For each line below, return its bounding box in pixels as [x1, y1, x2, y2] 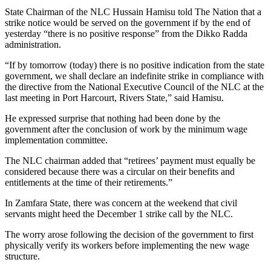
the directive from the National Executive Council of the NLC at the [5, 81, 264, 92]
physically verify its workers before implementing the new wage [5, 240, 249, 250]
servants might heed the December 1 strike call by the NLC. [5, 208, 233, 219]
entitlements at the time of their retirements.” [5, 177, 172, 188]
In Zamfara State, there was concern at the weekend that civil [5, 197, 237, 208]
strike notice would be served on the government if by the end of [5, 17, 250, 28]
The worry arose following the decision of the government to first [5, 229, 253, 240]
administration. [5, 39, 61, 50]
